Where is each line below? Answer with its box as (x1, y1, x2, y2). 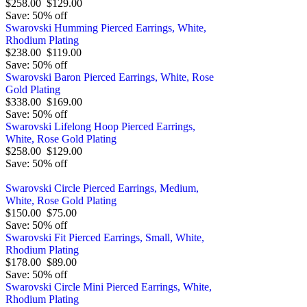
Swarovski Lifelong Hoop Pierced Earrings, (5, 121, 195, 133)
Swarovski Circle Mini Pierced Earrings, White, (5, 281, 212, 293)
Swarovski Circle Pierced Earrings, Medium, (5, 182, 199, 195)
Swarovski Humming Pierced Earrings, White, (5, 22, 206, 34)
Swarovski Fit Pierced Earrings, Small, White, (5, 232, 204, 244)
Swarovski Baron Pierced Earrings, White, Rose (5, 71, 214, 84)
